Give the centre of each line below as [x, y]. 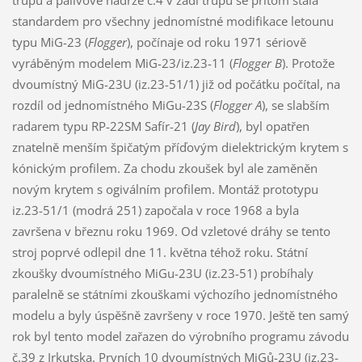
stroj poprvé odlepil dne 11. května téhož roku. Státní [160, 252]
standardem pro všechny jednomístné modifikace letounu [173, 21]
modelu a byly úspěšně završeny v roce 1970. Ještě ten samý [180, 315]
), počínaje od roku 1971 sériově [216, 42]
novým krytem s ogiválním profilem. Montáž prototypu [165, 189]
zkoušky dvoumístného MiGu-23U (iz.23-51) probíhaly [162, 273]
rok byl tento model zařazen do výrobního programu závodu [180, 336]
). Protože [308, 63]
